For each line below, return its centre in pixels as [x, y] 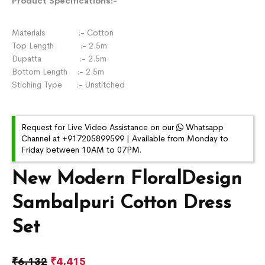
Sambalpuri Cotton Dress [122, 203]
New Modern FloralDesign [127, 179]
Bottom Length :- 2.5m [58, 71]
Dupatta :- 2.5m [59, 58]
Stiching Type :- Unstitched [69, 84]
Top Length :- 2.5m [60, 45]
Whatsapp [204, 127]
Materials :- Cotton [63, 32]
